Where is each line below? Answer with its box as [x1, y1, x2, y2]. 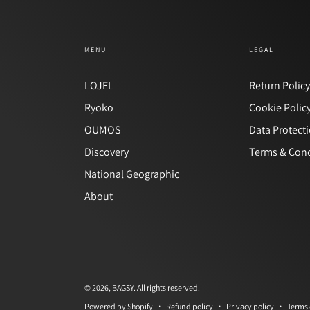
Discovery [84, 145, 129, 159]
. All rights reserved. [134, 282, 200, 293]
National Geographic [84, 167, 179, 181]
